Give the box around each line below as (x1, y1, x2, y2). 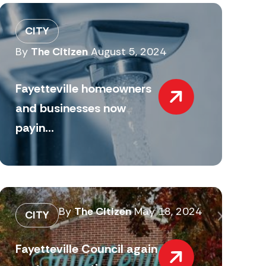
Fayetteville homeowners (15, 81, 152, 97)
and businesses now (15, 100, 126, 116)
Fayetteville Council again (15, 240, 158, 256)
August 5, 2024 (91, 44, 167, 59)
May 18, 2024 (134, 204, 202, 219)
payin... (15, 120, 55, 136)
